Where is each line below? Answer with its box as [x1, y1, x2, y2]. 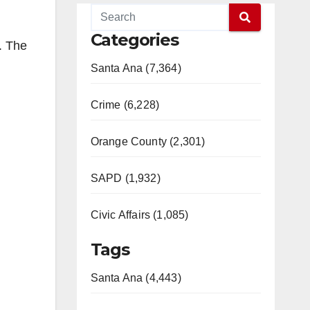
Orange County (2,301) [90, 136, 206, 147]
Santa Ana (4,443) [90, 272, 181, 284]
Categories [90, 30, 179, 50]
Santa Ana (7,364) [90, 62, 181, 74]
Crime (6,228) [90, 99, 160, 111]
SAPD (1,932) [90, 172, 161, 184]
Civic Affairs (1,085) [90, 209, 189, 221]
